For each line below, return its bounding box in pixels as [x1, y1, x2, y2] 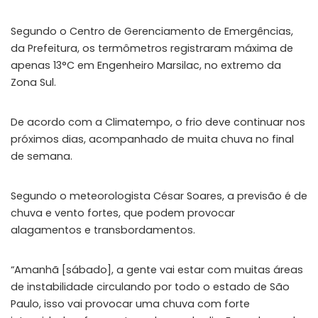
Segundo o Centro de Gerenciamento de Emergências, [11, 24, 293, 39]
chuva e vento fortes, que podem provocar [11, 206, 235, 221]
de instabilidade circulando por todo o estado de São [11, 280, 290, 295]
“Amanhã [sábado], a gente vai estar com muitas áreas [11, 263, 303, 278]
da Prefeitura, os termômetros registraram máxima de [11, 41, 293, 56]
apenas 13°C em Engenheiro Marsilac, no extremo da [11, 58, 281, 73]
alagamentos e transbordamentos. [11, 223, 195, 238]
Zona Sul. [11, 75, 56, 90]
